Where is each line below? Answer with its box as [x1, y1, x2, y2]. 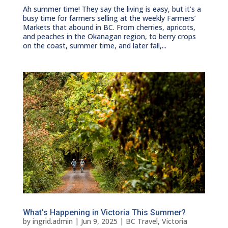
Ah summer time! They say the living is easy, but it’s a [22, 4, 201, 14]
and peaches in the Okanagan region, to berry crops [22, 32, 196, 42]
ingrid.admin [32, 216, 73, 226]
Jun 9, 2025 [80, 216, 118, 226]
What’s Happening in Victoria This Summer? [22, 207, 186, 217]
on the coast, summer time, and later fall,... [22, 41, 166, 51]
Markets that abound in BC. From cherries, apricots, [22, 22, 195, 33]
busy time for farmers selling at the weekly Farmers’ [22, 13, 196, 23]
